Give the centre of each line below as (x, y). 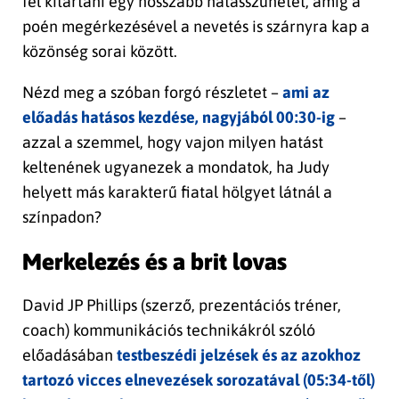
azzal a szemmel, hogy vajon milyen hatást (173, 142)
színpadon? (62, 217)
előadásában (69, 355)
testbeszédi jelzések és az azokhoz (239, 355)
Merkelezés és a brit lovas (155, 261)
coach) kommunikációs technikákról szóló (169, 330)
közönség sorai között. (100, 52)
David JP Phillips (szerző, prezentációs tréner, (182, 305)
